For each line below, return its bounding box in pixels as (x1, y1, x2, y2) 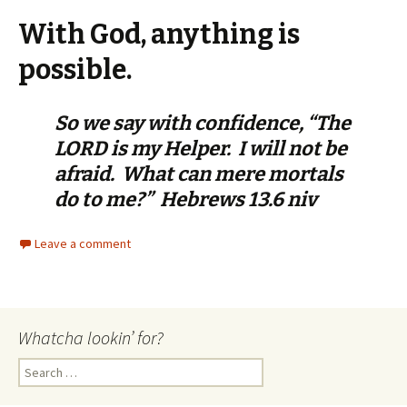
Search (17, 357, 55, 374)
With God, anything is (18, 17, 300, 51)
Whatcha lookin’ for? (18, 325, 164, 349)
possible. (18, 53, 132, 86)
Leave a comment (35, 234, 131, 252)
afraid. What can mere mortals (55, 161, 343, 186)
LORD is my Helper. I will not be (55, 135, 347, 161)
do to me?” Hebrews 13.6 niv (55, 186, 317, 212)
